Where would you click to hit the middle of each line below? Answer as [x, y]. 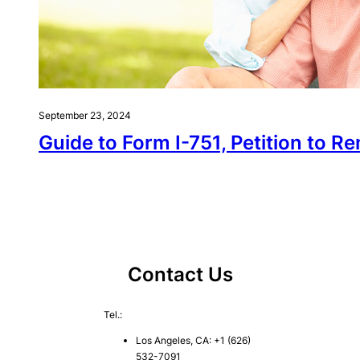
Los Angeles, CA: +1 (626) [193, 340]
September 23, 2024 [85, 115]
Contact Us [180, 274]
